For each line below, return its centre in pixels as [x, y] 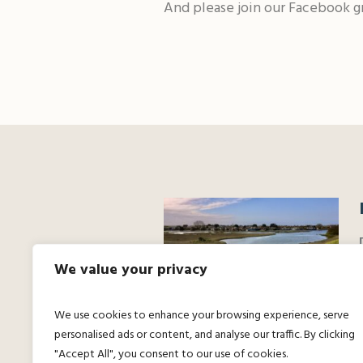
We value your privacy [131, 270]
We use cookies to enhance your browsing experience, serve [202, 316]
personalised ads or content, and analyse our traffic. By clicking [205, 335]
